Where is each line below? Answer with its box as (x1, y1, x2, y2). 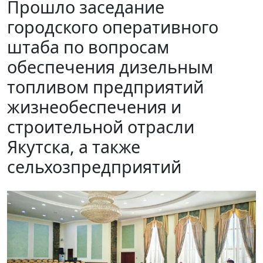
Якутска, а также (7, 134, 140, 158)
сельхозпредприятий (7, 154, 181, 178)
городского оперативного (7, 15, 218, 38)
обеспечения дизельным (7, 55, 213, 78)
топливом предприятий (7, 75, 204, 98)
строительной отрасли (7, 114, 194, 138)
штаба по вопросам (7, 35, 169, 58)
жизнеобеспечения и (7, 95, 181, 118)
